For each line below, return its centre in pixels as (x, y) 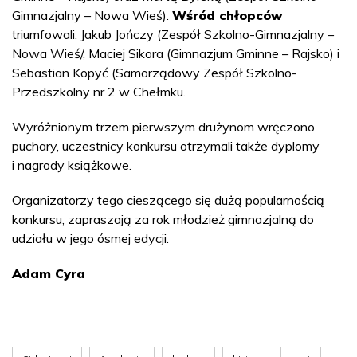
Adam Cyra (49, 273)
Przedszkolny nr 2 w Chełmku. (99, 92)
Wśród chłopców (227, 15)
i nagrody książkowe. (72, 165)
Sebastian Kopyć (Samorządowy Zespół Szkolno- (155, 73)
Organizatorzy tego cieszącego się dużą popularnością (168, 200)
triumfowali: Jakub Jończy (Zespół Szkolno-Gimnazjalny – (173, 34)
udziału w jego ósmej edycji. (90, 238)
